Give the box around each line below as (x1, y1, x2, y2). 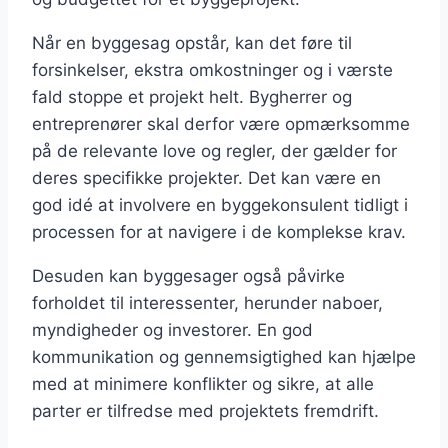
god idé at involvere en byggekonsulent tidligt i (32, 194, 408, 215)
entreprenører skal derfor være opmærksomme (32, 113, 410, 134)
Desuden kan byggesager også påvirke (32, 265, 345, 286)
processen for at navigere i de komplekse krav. (32, 221, 406, 242)
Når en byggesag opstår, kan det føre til (32, 32, 352, 53)
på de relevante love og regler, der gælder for (32, 140, 397, 161)
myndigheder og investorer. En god (32, 319, 313, 340)
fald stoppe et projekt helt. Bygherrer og (32, 86, 352, 107)
